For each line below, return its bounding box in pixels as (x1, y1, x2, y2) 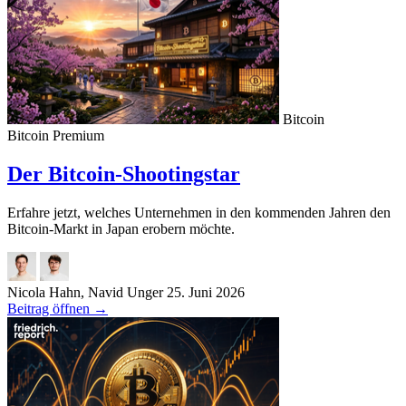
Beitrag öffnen (7, 301, 93, 317)
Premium (53, 128, 104, 144)
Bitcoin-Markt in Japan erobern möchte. (7, 221, 235, 237)
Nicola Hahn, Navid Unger (7, 285, 163, 301)
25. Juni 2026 (167, 285, 245, 301)
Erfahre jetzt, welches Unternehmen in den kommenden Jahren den (7, 205, 391, 221)
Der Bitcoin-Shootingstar (7, 162, 240, 187)
